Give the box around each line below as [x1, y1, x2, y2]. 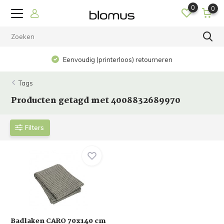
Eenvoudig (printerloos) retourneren [61, 55, 173, 63]
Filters [25, 123, 44, 131]
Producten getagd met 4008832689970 [11, 94, 181, 107]
